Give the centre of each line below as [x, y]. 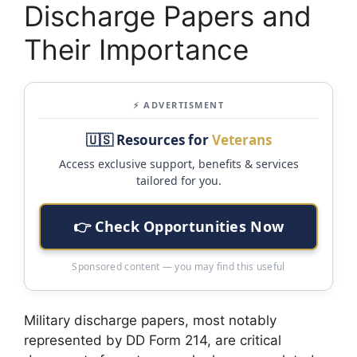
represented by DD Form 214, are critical [153, 340]
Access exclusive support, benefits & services [178, 163]
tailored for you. [178, 180]
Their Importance [136, 49]
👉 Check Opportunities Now [178, 226]
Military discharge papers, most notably [150, 320]
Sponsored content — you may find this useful [178, 266]
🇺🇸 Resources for [149, 139]
